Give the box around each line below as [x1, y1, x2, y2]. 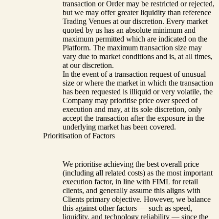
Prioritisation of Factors [43, 131, 115, 140]
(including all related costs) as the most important [63, 168, 213, 177]
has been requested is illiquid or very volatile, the [63, 87, 213, 96]
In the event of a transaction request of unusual [63, 69, 206, 78]
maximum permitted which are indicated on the [63, 34, 207, 43]
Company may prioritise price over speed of [63, 96, 197, 105]
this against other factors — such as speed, [63, 203, 193, 212]
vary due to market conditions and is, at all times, [63, 52, 213, 61]
